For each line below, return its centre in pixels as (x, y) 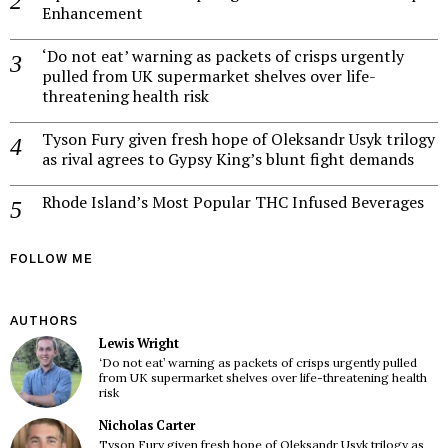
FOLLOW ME (51, 259)
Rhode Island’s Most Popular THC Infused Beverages (233, 202)
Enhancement (92, 13)
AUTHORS (44, 321)
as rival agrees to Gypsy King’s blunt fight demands (228, 159)
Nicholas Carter (146, 425)
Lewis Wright (138, 343)
